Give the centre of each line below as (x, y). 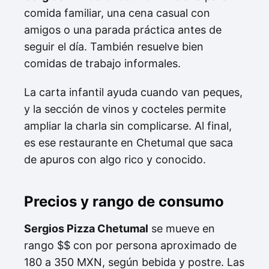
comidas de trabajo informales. (102, 63)
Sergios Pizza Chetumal (86, 228)
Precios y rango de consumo (124, 201)
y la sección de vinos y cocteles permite (125, 109)
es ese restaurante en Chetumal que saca (128, 142)
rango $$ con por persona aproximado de (130, 245)
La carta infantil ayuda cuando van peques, (133, 92)
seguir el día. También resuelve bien (114, 46)
